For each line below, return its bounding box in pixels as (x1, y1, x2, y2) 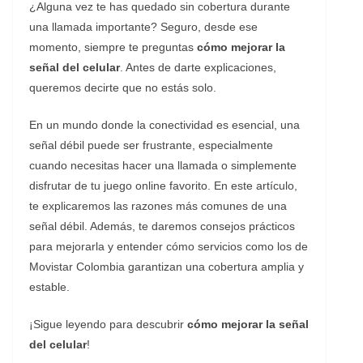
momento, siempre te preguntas (29, 40, 197, 53)
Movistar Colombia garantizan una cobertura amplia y (29, 259, 304, 273)
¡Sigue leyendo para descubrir (29, 317, 187, 331)
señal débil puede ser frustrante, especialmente (29, 138, 273, 152)
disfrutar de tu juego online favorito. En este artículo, (29, 178, 297, 192)
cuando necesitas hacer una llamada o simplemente (29, 158, 297, 172)
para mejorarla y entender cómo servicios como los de (29, 239, 308, 253)
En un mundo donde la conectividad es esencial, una (29, 117, 300, 131)
